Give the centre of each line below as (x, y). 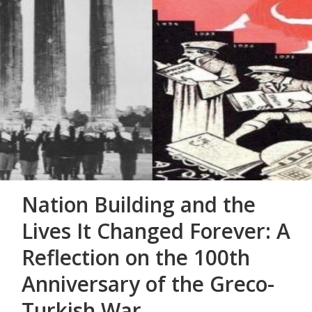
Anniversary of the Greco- (148, 284)
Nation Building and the (139, 205)
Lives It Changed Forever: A (156, 231)
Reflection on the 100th (136, 258)
